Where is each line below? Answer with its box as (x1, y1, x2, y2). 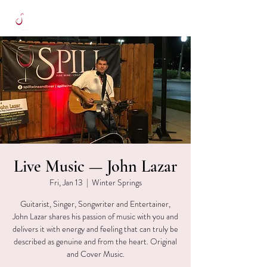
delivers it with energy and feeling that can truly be (13, 223, 178, 235)
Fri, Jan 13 (49, 176, 83, 188)
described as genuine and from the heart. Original (14, 235, 177, 247)
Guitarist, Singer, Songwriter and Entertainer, (20, 198, 170, 210)
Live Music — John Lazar (14, 156, 177, 176)
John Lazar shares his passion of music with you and (13, 210, 178, 222)
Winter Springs (91, 176, 142, 188)
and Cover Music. (66, 248, 125, 260)
